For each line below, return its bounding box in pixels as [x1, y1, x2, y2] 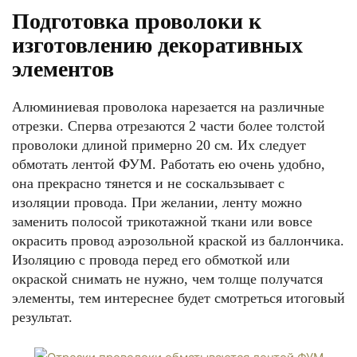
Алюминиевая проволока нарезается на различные [12, 99, 324, 115]
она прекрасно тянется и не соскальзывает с [12, 175, 284, 191]
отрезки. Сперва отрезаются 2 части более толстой [12, 118, 325, 134]
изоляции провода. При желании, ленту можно [12, 194, 302, 210]
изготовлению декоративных [12, 33, 303, 57]
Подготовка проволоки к [12, 9, 261, 33]
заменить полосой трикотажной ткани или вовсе [12, 214, 312, 229]
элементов [12, 57, 114, 81]
